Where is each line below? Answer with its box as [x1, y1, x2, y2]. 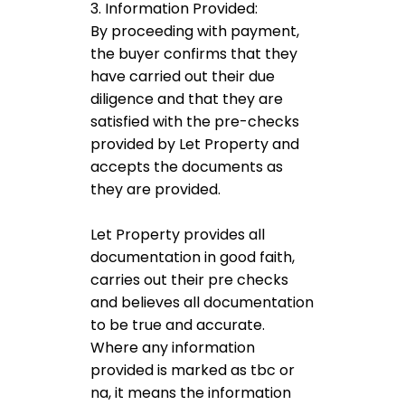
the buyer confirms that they [90, 43, 297, 64]
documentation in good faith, [90, 247, 295, 268]
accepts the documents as [90, 156, 283, 177]
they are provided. [90, 179, 221, 200]
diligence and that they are [90, 89, 283, 109]
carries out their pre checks [90, 269, 288, 290]
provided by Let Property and [90, 134, 299, 155]
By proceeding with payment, [90, 21, 299, 42]
